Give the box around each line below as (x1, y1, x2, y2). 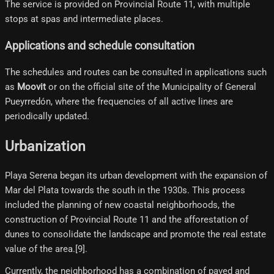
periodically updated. (5, 111, 89, 122)
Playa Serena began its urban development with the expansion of (5, 170, 267, 182)
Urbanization (5, 138, 86, 154)
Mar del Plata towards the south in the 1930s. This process (5, 185, 245, 196)
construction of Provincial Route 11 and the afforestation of (5, 214, 248, 226)
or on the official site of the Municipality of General (46, 81, 256, 93)
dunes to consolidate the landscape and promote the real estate (5, 229, 266, 240)
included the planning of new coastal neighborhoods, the (5, 199, 235, 211)
